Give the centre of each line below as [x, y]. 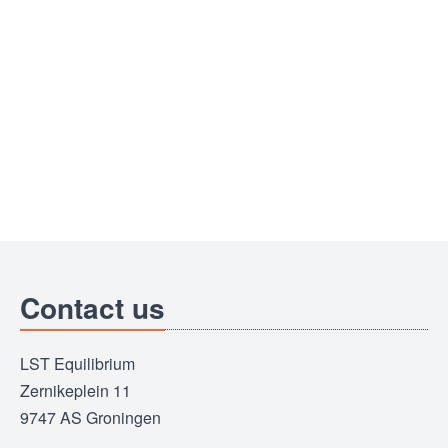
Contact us [92, 307]
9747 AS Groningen [90, 417]
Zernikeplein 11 [75, 390]
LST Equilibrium [77, 363]
